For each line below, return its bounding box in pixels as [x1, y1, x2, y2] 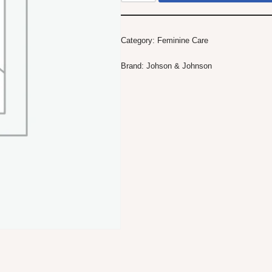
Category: [121, 36, 157, 46]
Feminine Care [157, 36, 208, 46]
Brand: [121, 61, 146, 71]
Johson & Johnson [146, 61, 212, 71]
